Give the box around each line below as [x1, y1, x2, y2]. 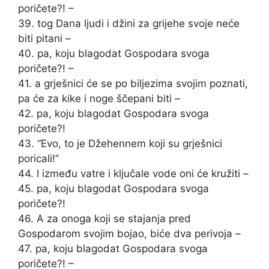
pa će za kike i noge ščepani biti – [18, 92, 180, 104]
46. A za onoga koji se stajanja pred [18, 213, 191, 225]
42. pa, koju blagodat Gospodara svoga [18, 107, 209, 119]
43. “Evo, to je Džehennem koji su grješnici [18, 138, 222, 150]
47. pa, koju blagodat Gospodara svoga [18, 243, 208, 255]
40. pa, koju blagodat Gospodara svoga [18, 47, 210, 59]
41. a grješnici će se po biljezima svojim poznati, [18, 77, 248, 89]
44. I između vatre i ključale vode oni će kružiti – [18, 168, 249, 180]
